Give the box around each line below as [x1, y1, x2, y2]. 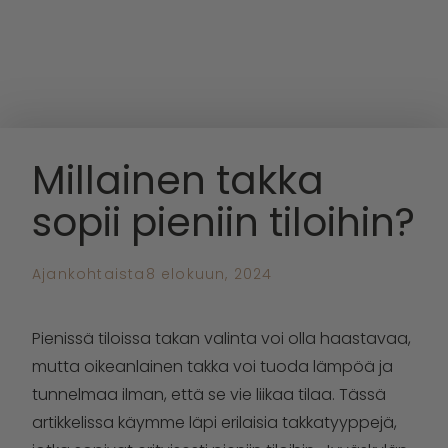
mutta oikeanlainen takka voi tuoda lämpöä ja [32, 355, 393, 378]
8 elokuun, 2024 [145, 264, 273, 284]
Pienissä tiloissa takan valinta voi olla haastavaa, [32, 327, 411, 350]
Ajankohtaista [32, 264, 146, 284]
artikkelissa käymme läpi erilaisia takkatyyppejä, [32, 411, 397, 434]
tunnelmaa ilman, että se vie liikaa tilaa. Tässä [32, 383, 386, 406]
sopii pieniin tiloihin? [32, 195, 415, 250]
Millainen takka [32, 153, 324, 208]
